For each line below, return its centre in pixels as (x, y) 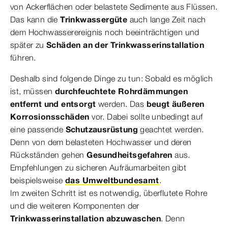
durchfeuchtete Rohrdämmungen (121, 91)
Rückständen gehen (49, 155)
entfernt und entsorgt (54, 104)
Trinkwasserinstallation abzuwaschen (85, 218)
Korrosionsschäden (51, 117)
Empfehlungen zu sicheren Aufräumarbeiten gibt (98, 167)
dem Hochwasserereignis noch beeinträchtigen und (105, 32)
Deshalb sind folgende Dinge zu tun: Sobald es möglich (112, 78)
